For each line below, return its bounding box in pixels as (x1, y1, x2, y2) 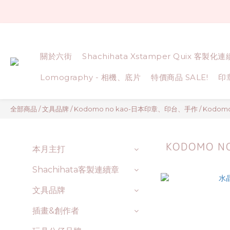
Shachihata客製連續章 (32, 165, 119, 175)
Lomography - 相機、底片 (40, 72, 141, 82)
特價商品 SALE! (151, 72, 208, 82)
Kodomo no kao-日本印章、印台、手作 (74, 105, 198, 113)
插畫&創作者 (32, 206, 79, 216)
